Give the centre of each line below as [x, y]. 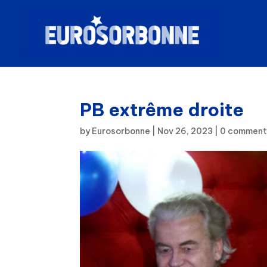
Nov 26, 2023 [185, 131]
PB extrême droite [162, 110]
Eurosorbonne [121, 131]
